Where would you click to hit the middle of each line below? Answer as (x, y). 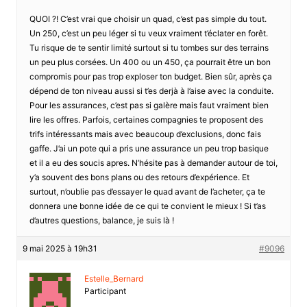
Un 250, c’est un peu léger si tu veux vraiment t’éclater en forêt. (148, 33)
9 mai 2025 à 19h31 (60, 248)
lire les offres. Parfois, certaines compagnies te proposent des (146, 119)
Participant (105, 291)
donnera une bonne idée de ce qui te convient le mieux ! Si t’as (147, 206)
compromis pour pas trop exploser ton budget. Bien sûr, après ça (150, 76)
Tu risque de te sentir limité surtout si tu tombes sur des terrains (149, 47)
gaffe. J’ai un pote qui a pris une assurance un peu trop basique (149, 148)
